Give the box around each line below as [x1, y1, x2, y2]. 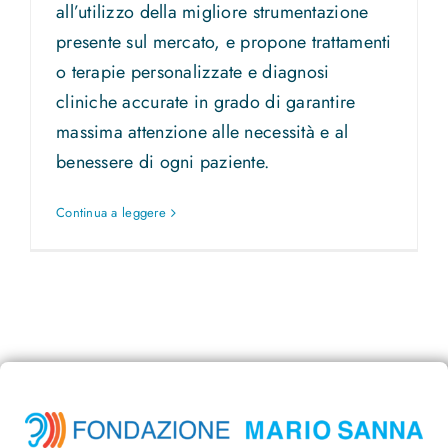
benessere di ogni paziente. [56, 149, 270, 176]
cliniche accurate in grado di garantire [56, 89, 356, 116]
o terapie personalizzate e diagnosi [56, 59, 330, 86]
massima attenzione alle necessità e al [56, 119, 349, 146]
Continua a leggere [56, 203, 166, 223]
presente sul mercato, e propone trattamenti [56, 29, 392, 56]
